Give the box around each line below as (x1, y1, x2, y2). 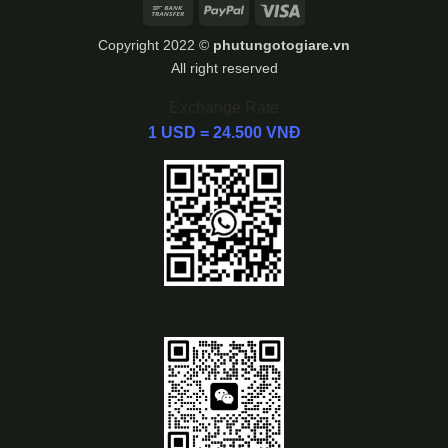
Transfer (188, 24, 241, 41)
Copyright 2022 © (98, 36, 213, 53)
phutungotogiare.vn (213, 36, 350, 53)
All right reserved (170, 59, 278, 76)
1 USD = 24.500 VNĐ (147, 123, 301, 141)
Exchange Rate (169, 98, 279, 116)
